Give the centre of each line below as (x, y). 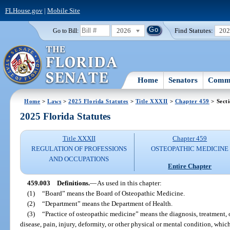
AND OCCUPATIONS (79, 159)
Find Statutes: (194, 30)
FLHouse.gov (24, 10)
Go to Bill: (65, 31)
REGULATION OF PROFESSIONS (79, 149)
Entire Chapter (190, 166)
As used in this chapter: (129, 183)
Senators (183, 80)
